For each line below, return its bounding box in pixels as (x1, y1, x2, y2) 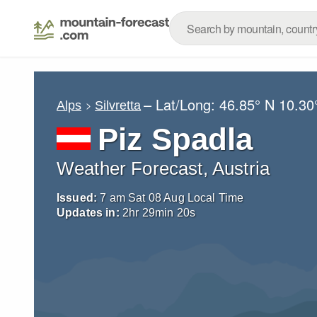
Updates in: (57, 207, 120, 219)
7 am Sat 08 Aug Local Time (100, 192, 244, 204)
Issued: (57, 192, 98, 204)
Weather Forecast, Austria (57, 158, 270, 178)
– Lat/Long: (144, 94, 220, 115)
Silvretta (95, 98, 142, 113)
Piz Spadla (98, 122, 253, 156)
